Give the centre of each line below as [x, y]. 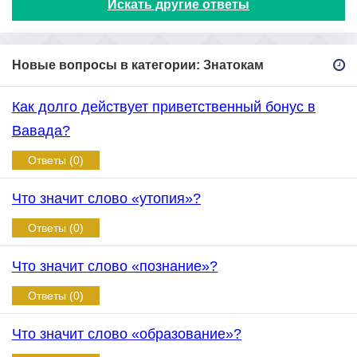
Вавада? [41, 131]
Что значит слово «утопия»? [106, 198]
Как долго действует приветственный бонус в [164, 107]
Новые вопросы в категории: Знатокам [138, 65]
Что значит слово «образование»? [127, 334]
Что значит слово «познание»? [115, 266]
